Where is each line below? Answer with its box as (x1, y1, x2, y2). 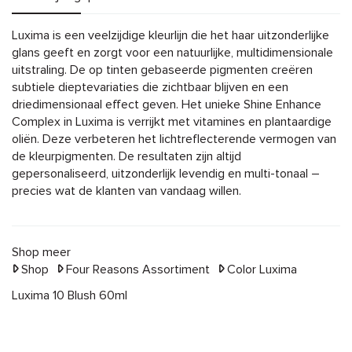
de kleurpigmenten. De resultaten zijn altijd (12, 149, 241, 163)
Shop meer (12, 245, 71, 258)
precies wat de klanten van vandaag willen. (12, 184, 241, 197)
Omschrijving (11, 26, 171, 53)
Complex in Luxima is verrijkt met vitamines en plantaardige (12, 115, 332, 128)
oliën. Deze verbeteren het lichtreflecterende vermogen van (12, 132, 336, 145)
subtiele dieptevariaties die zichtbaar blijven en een (12, 80, 288, 93)
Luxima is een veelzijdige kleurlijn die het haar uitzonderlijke (12, 28, 329, 42)
